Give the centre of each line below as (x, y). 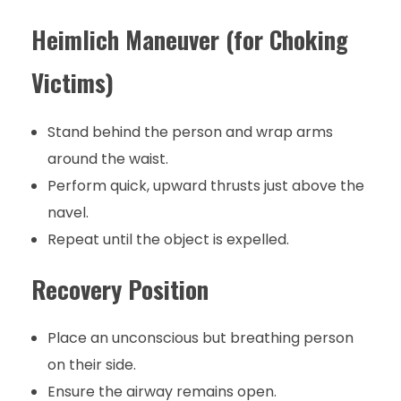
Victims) (73, 83)
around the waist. (107, 158)
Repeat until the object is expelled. (168, 239)
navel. (68, 212)
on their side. (91, 364)
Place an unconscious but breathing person (200, 337)
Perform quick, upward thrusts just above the (205, 185)
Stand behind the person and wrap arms (190, 132)
